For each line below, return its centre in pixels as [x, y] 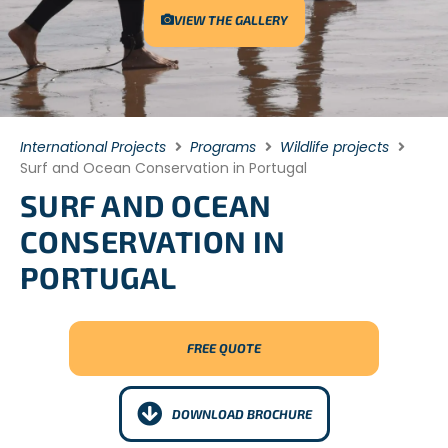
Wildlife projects [334, 147]
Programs [223, 147]
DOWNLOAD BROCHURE [241, 413]
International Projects [93, 147]
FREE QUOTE [223, 348]
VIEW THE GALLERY [230, 20]
